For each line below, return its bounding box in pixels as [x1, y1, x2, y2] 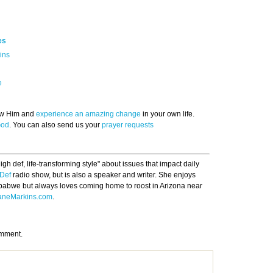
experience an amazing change [36, 110, 141, 119]
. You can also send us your [9, 121, 102, 130]
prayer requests [102, 121, 154, 130]
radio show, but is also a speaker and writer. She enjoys [11, 171, 196, 180]
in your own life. [141, 110, 194, 119]
